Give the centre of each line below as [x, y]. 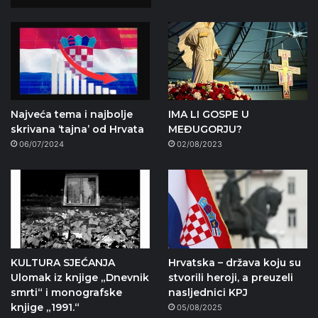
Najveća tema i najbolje [72, 115]
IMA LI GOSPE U [208, 115]
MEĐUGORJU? [205, 130]
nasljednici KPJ [208, 293]
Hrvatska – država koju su [234, 263]
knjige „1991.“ [45, 308]
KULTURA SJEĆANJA [63, 263]
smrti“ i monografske [66, 293]
